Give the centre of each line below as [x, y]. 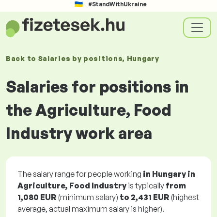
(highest [184, 197]
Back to [22, 58]
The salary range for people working [80, 174]
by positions [97, 58]
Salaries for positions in [97, 87]
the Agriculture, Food [89, 110]
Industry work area [79, 133]
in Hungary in [169, 174]
